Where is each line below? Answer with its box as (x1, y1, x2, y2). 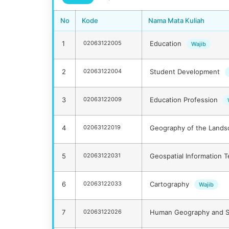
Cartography (150, 180, 191, 189)
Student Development (150, 67, 222, 76)
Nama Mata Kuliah (148, 16, 204, 25)
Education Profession (150, 96, 220, 104)
